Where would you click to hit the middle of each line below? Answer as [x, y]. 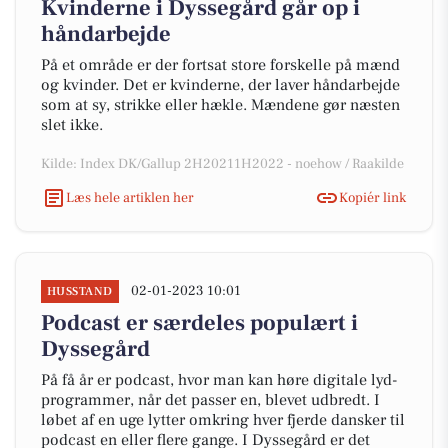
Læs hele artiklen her [130, 197]
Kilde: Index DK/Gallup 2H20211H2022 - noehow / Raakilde [222, 164]
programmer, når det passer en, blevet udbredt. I [210, 400]
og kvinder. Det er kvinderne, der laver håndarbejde [220, 85]
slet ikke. [72, 125]
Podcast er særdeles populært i [199, 323]
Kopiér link [372, 197]
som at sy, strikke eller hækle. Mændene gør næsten [220, 105]
